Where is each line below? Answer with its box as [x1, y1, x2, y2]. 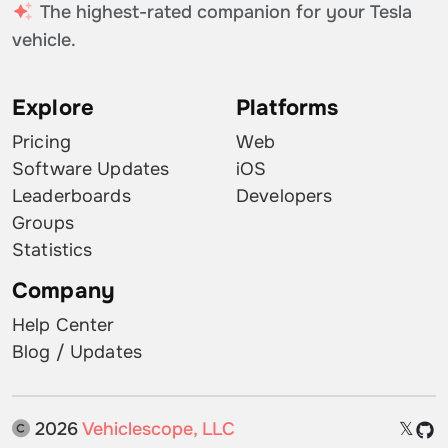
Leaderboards [12, 185, 131, 208]
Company [12, 277, 115, 306]
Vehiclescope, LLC [82, 418, 235, 441]
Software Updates [12, 158, 170, 181]
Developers [236, 185, 333, 208]
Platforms [236, 94, 339, 123]
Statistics [12, 239, 93, 262]
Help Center [12, 314, 115, 337]
